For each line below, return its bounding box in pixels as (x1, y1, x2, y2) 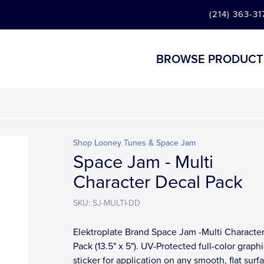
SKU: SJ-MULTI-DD (73, 198, 140, 208)
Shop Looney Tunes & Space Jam (73, 138, 196, 148)
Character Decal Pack (73, 171, 243, 193)
